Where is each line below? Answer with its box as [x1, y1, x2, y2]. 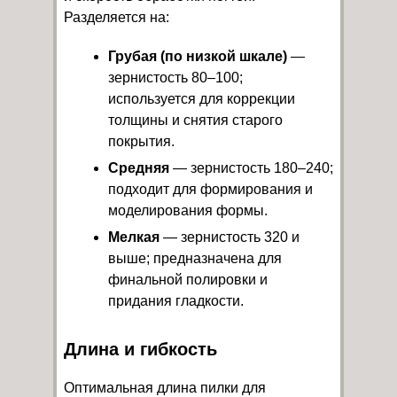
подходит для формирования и [108, 181, 313, 197]
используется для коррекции [108, 90, 295, 106]
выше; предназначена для [108, 250, 282, 266]
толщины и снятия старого [108, 112, 283, 128]
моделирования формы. [108, 202, 268, 218]
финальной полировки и [108, 271, 268, 287]
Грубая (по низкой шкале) [108, 48, 287, 64]
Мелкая [108, 229, 160, 245]
